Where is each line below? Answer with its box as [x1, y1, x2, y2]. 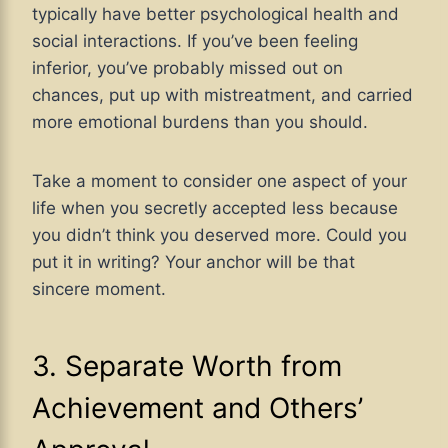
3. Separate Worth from [32, 349, 342, 384]
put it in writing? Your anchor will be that [32, 252, 355, 273]
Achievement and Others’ [32, 391, 363, 426]
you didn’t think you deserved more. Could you [32, 225, 407, 246]
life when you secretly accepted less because [32, 198, 398, 219]
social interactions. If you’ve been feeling [32, 31, 358, 52]
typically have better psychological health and [32, 4, 399, 25]
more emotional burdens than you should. [32, 112, 368, 133]
